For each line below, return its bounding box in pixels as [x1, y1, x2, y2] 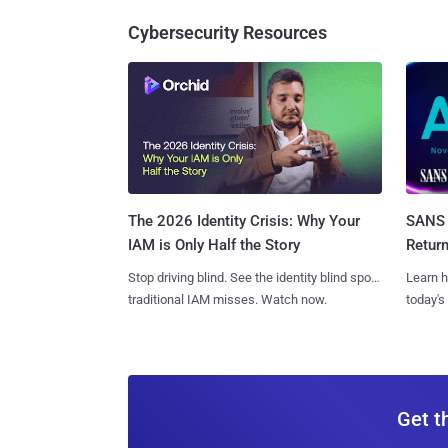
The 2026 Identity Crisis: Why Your [128, 212, 360, 231]
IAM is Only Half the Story [128, 236, 300, 255]
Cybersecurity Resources [128, 21, 327, 43]
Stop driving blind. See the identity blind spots [128, 270, 382, 286]
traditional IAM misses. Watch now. [128, 292, 327, 308]
